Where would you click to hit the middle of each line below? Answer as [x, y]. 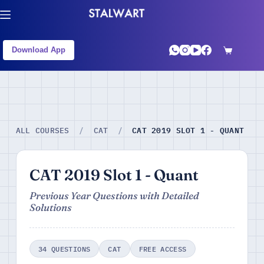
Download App [39, 50]
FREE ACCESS [163, 249]
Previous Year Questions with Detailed [114, 196]
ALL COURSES [42, 131]
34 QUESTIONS [64, 249]
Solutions [50, 207]
